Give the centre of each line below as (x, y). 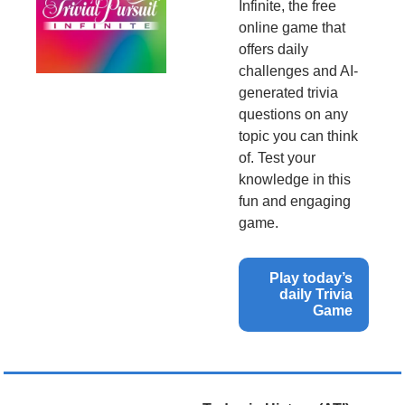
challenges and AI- (298, 71)
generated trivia (288, 92)
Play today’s (311, 278)
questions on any (293, 114)
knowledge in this (295, 179)
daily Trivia (316, 294)
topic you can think (298, 136)
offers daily (273, 49)
